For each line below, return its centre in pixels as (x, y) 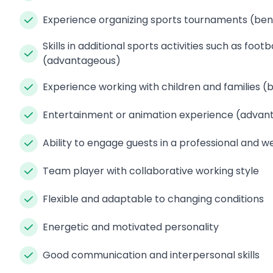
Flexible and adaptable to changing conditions (153, 199)
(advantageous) (82, 60)
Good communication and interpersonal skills (151, 255)
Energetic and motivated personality (131, 227)
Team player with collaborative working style (151, 171)
